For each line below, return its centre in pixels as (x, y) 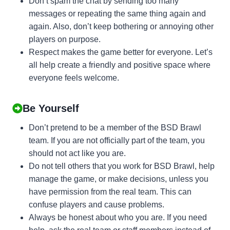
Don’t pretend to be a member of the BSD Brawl (115, 127)
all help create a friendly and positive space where (120, 65)
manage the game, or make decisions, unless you (119, 179)
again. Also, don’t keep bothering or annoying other (121, 26)
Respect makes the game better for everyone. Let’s (121, 52)
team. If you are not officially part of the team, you (117, 140)
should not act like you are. (77, 153)
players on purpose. (65, 39)
